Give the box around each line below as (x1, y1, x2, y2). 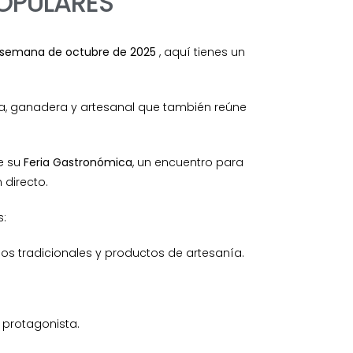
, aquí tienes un (155, 43, 245, 60)
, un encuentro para (132, 154, 243, 170)
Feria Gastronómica (23, 154, 132, 170)
